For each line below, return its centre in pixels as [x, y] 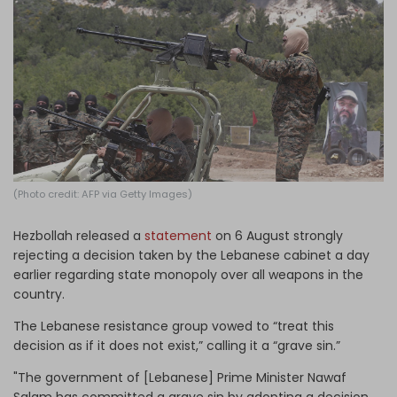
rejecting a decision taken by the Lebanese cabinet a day [191, 255]
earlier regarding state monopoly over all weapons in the [188, 274]
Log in [188, 22]
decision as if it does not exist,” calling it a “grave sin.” [179, 345]
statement [178, 235]
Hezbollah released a [79, 235]
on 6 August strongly [277, 235]
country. [39, 294]
